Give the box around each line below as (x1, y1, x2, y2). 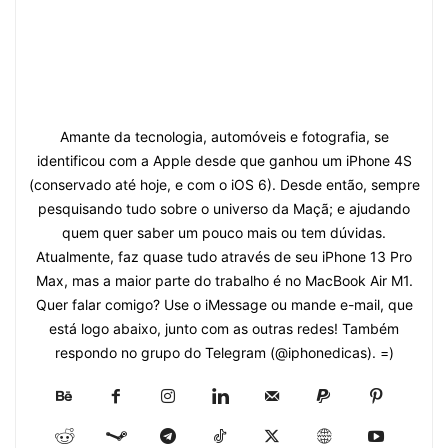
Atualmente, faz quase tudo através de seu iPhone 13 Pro (36, 247, 412, 265)
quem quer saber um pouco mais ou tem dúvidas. (62, 223, 386, 241)
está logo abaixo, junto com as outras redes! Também (49, 319, 399, 337)
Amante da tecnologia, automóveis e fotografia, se (59, 127, 389, 145)
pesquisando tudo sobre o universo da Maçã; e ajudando (38, 199, 410, 217)
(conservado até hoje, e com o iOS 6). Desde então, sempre (28, 175, 420, 193)
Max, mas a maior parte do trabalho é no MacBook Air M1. (35, 271, 413, 289)
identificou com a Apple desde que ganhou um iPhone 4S (36, 151, 412, 169)
